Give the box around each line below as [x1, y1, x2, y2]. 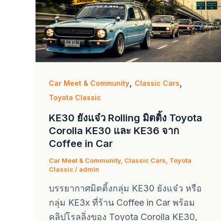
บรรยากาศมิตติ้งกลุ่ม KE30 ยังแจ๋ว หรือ [49, 183, 202, 194]
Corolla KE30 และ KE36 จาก [49, 124, 179, 137]
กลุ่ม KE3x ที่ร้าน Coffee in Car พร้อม [49, 197, 195, 208]
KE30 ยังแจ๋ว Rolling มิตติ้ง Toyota [49, 111, 202, 124]
